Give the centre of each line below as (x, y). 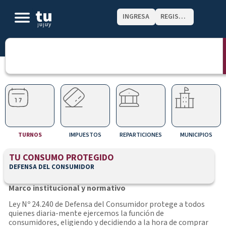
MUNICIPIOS (196, 135)
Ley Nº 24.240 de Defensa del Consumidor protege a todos (107, 205)
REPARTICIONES (140, 135)
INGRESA (136, 17)
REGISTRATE (182, 17)
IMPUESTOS (86, 135)
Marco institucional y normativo (67, 188)
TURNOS (30, 135)
